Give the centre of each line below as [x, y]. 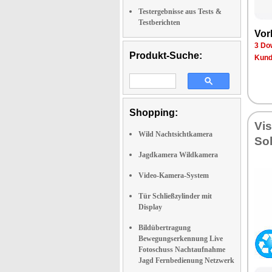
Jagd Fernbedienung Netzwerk [186, 260]
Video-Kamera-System [174, 175]
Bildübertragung [165, 228]
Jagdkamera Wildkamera [178, 155]
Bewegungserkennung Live [181, 239]
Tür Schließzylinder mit [175, 196]
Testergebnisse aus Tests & [180, 12]
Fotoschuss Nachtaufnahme [182, 250]
